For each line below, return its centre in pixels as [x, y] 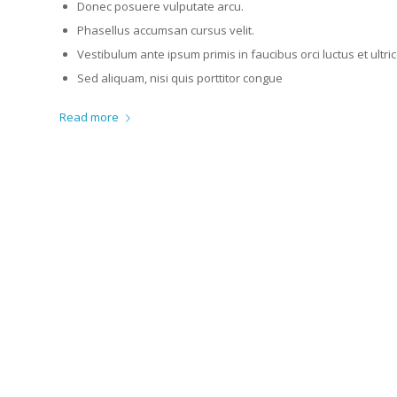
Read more [89, 117]
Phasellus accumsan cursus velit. [166, 30]
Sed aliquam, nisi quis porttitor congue [180, 78]
